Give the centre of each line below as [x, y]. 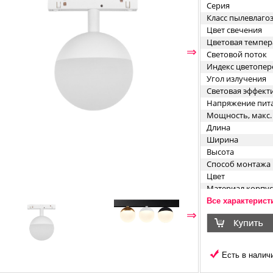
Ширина [222, 140]
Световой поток [237, 54]
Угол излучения [236, 79]
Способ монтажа [239, 164]
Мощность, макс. [239, 115]
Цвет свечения [234, 30]
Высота [220, 152]
